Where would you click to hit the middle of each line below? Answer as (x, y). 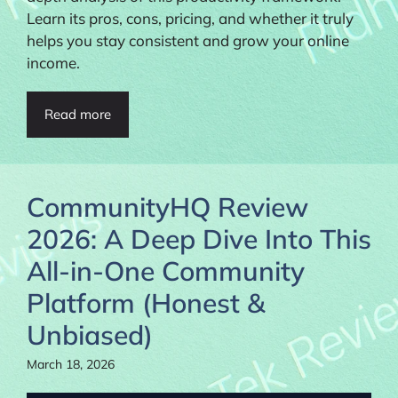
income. (53, 63)
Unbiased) (90, 335)
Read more (78, 115)
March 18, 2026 (71, 365)
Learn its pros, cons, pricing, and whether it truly (190, 19)
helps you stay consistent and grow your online (188, 41)
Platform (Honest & (146, 303)
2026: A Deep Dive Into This (199, 239)
